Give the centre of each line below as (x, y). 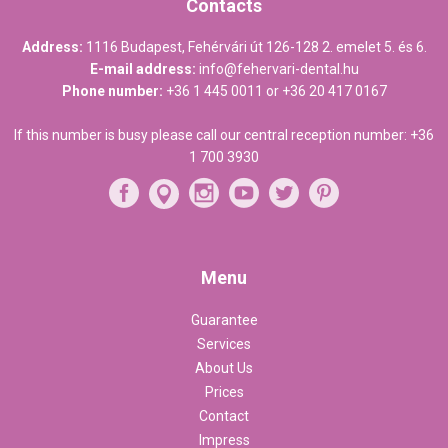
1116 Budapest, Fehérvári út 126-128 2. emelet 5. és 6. (256, 46)
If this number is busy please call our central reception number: (212, 134)
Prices (224, 391)
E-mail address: (142, 68)
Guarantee (224, 319)
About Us (224, 367)
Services (224, 343)
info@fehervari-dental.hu (278, 68)
